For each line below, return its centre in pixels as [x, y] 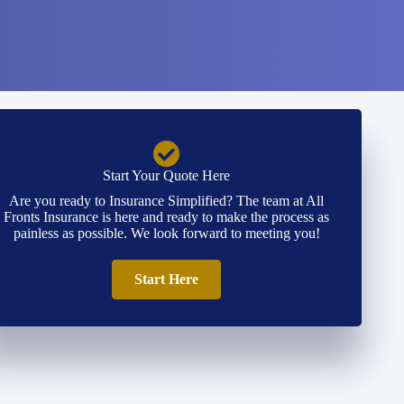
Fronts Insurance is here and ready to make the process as [167, 217]
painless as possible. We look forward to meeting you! [166, 233]
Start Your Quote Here [167, 175]
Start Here [167, 279]
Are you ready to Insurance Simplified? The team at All [167, 201]
